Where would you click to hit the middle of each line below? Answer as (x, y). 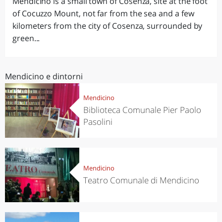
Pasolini (98, 121)
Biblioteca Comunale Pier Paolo (142, 110)
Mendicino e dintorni (44, 76)
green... (26, 38)
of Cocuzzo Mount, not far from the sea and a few (103, 13)
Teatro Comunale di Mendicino (141, 180)
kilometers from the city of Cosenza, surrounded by (108, 26)
